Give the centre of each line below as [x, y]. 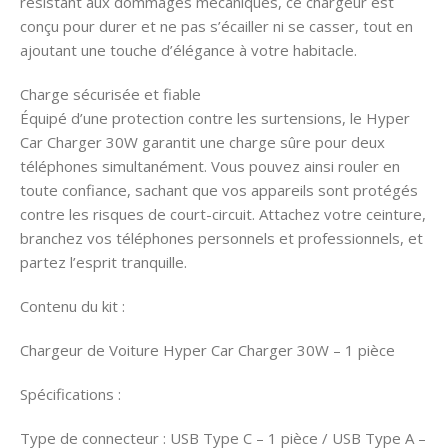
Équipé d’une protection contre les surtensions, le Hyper [215, 118]
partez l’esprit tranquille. [103, 262]
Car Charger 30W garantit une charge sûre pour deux [202, 142]
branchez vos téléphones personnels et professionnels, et [221, 238]
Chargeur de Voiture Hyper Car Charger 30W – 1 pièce [207, 350]
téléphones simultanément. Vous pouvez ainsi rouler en [210, 166]
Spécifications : [70, 394]
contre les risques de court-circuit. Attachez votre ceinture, [223, 214]
